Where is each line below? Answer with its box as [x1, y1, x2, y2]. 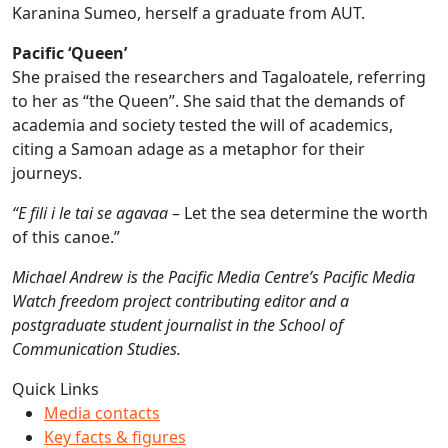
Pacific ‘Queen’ [12, 42, 127, 64]
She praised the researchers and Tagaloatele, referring [12, 66, 426, 88]
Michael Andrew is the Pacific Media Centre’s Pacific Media [12, 266, 415, 288]
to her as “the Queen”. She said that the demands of [12, 90, 405, 112]
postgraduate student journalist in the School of [12, 314, 343, 336]
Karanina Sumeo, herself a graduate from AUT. [12, 2, 365, 24]
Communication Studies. [12, 338, 181, 360]
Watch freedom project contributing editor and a [12, 290, 349, 312]
